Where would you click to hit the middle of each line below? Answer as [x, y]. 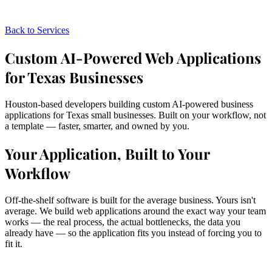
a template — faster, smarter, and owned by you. [97, 126]
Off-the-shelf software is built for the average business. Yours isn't [130, 200]
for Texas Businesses [74, 77]
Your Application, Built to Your [107, 153]
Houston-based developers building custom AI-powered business [129, 104]
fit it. [14, 243]
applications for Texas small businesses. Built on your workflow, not [135, 115]
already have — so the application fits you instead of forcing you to [133, 233]
